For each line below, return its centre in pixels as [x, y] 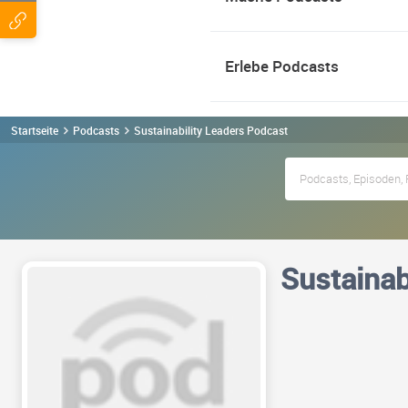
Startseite [35, 130]
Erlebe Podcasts [282, 66]
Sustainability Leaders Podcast [211, 130]
